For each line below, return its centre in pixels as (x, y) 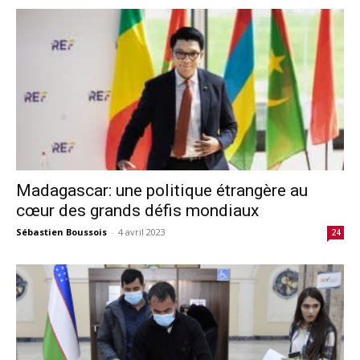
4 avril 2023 (142, 232)
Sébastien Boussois (61, 232)
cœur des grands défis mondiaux (137, 211)
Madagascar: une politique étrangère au (162, 191)
